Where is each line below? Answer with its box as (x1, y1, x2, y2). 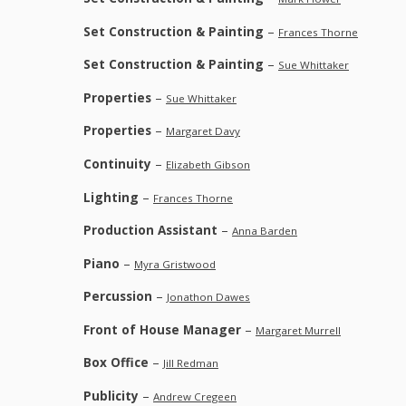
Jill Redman (163, 356, 218, 371)
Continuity (83, 154, 151, 172)
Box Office (83, 353, 149, 372)
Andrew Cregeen (153, 390, 237, 404)
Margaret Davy (166, 124, 240, 139)
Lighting (83, 188, 139, 206)
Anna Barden (232, 224, 297, 238)
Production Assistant (83, 221, 217, 239)
